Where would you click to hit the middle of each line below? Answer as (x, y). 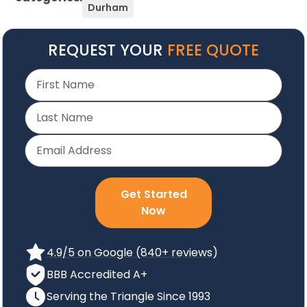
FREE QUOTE (213, 50)
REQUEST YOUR (108, 50)
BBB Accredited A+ (97, 274)
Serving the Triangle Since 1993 (129, 296)
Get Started (153, 194)
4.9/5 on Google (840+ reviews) (133, 252)
